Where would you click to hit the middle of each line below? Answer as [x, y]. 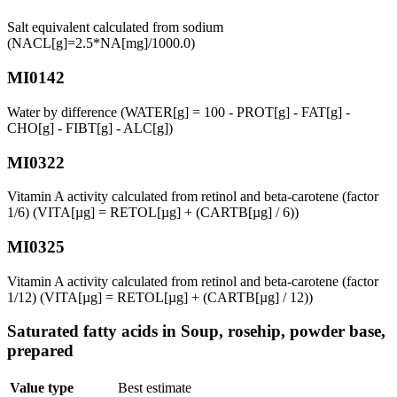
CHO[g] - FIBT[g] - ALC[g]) [90, 128]
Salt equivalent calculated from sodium [115, 27]
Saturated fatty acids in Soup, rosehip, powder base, [196, 331]
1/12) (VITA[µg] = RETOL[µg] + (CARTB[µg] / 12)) [160, 297]
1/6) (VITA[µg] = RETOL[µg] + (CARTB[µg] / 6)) [153, 213]
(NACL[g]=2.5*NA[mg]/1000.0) [101, 43]
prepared [40, 351]
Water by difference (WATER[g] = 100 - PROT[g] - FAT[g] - [179, 112]
